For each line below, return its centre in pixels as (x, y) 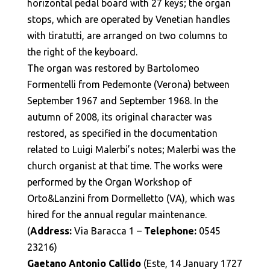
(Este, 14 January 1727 (191, 263)
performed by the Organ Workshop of (109, 182)
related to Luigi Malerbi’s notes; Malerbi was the (131, 149)
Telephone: (170, 231)
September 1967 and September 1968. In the (122, 101)
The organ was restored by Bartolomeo (113, 68)
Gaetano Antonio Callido (84, 263)
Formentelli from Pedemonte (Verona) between (128, 84)
